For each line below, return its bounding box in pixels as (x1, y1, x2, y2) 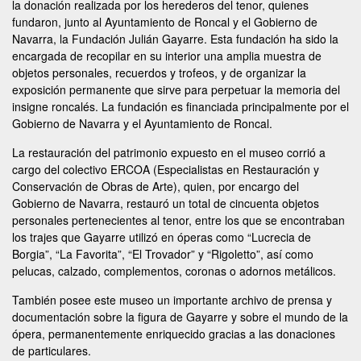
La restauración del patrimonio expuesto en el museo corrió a (12, 144, 326, 160)
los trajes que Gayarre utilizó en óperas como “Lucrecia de (12, 229, 311, 245)
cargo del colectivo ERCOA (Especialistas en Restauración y (12, 161, 319, 177)
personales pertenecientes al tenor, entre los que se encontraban (12, 212, 345, 228)
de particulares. (12, 342, 91, 359)
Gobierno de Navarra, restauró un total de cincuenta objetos (12, 195, 319, 211)
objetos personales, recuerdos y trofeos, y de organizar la (12, 64, 306, 81)
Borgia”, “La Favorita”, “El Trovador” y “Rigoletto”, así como (12, 246, 313, 262)
